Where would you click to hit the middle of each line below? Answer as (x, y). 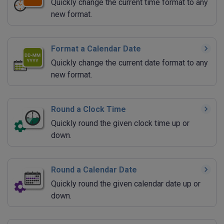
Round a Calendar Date (94, 170)
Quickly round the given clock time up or (120, 123)
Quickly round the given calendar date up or (126, 184)
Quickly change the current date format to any (129, 63)
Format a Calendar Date (96, 49)
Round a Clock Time (88, 109)
